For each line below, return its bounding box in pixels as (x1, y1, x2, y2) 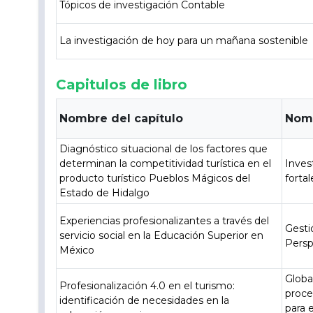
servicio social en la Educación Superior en (59, 229, 264, 242)
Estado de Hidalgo (59, 187, 150, 199)
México (59, 244, 95, 256)
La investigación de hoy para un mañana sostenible (59, 34, 309, 47)
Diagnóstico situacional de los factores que (59, 143, 268, 155)
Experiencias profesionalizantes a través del (59, 214, 270, 227)
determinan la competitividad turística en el (59, 157, 272, 170)
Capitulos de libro (56, 76, 188, 93)
